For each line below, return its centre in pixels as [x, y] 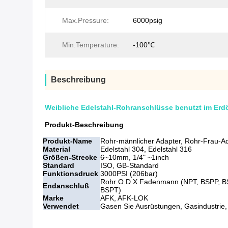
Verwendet [61, 206]
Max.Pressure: [85, 21]
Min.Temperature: [91, 45]
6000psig [148, 21]
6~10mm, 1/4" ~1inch [135, 158]
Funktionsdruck [72, 174]
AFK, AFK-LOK [124, 198]
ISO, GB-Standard [130, 166]
